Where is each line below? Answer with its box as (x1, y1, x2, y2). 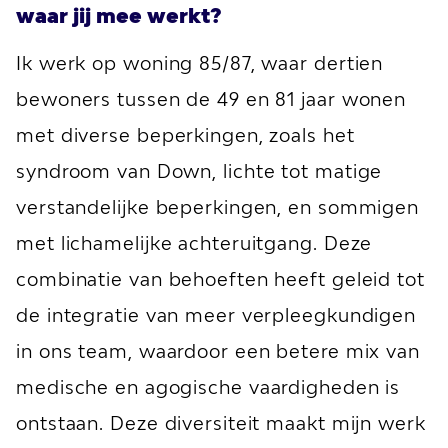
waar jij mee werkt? (16, 3, 222, 27)
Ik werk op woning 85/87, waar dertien (16, 52, 384, 74)
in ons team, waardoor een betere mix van (16, 340, 420, 362)
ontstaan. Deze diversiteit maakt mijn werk (16, 412, 426, 434)
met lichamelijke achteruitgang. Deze (16, 232, 373, 254)
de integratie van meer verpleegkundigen (16, 304, 417, 326)
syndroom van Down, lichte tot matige (16, 160, 383, 182)
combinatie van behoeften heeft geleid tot (16, 268, 425, 290)
